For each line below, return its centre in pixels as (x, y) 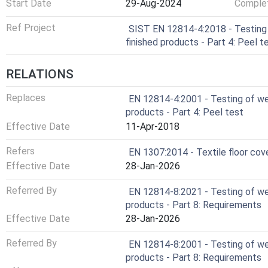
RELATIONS (40, 74)
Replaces (26, 98)
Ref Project (31, 28)
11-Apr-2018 (153, 126)
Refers (20, 151)
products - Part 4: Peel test (185, 112)
